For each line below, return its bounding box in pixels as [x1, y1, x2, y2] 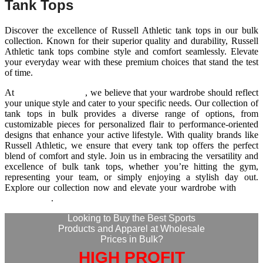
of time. [5, 68, 33, 78]
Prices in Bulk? [100, 234, 163, 245]
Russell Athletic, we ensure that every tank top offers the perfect [5, 140, 258, 151]
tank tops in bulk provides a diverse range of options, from [5, 109, 258, 119]
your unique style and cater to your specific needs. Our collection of [5, 98, 258, 109]
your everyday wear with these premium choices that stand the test [5, 57, 258, 68]
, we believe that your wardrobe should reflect [85, 87, 259, 98]
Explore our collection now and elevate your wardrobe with [5, 183, 240, 193]
